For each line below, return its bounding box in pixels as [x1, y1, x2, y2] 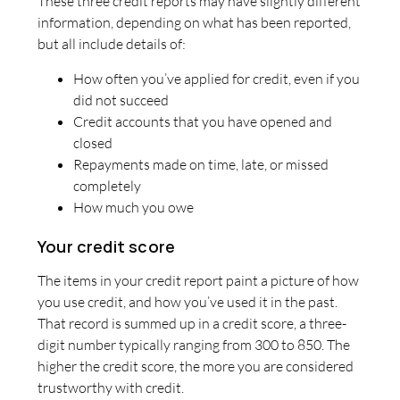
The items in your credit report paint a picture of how [37, 271, 359, 290]
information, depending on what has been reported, [37, 13, 351, 32]
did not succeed [73, 90, 169, 109]
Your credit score [37, 235, 176, 257]
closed [73, 133, 112, 152]
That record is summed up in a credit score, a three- [37, 314, 346, 333]
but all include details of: [37, 35, 186, 54]
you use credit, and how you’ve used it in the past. [37, 293, 337, 312]
